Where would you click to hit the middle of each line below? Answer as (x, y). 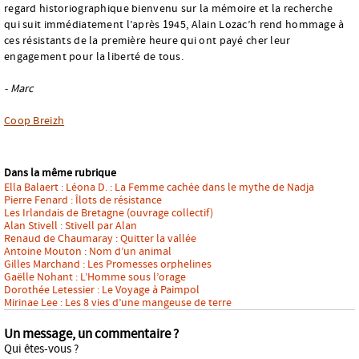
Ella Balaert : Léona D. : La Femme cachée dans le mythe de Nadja (159, 187)
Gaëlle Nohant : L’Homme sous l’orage (95, 277)
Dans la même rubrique (60, 173)
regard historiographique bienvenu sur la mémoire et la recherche (169, 8)
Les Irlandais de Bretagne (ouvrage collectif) (109, 213)
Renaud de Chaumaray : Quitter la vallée (100, 238)
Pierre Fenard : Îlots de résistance (83, 200)
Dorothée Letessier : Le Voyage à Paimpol (102, 290)
